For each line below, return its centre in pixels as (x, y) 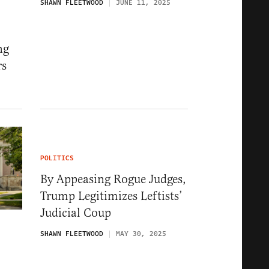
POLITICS (57, 158)
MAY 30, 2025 (141, 234)
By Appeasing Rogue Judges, (113, 179)
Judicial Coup (76, 213)
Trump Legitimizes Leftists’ (111, 196)
